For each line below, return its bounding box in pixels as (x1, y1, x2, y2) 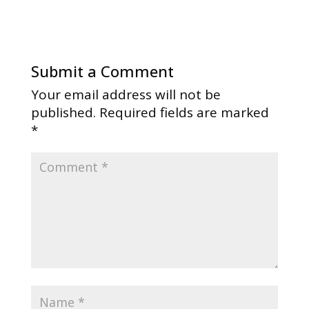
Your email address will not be (30, 85, 221, 103)
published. (30, 103, 96, 121)
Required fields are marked (99, 103, 269, 121)
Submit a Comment (30, 60, 174, 81)
